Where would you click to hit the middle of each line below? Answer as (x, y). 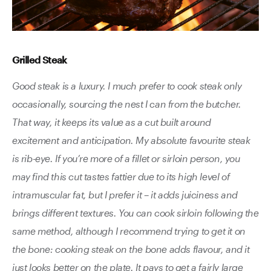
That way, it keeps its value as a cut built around (112, 122)
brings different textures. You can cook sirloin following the (135, 212)
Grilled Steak (40, 59)
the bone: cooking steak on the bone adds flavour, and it (131, 249)
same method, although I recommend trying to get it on (129, 230)
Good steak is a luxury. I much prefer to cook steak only (127, 85)
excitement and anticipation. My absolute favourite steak (131, 140)
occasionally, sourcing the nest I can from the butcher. (127, 103)
